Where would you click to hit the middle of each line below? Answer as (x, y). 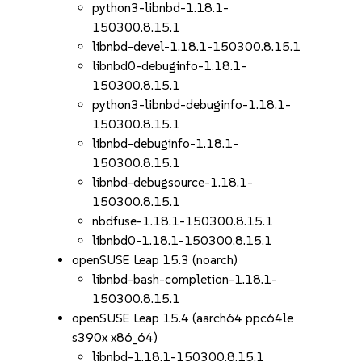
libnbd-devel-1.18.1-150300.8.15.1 (197, 46)
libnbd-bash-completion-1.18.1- (185, 279)
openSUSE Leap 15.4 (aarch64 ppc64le (183, 318)
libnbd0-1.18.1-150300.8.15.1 (183, 240)
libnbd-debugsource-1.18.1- (173, 182)
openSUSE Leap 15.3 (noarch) (155, 260)
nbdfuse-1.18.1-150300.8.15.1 (183, 221)
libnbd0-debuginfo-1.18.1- (170, 66)
